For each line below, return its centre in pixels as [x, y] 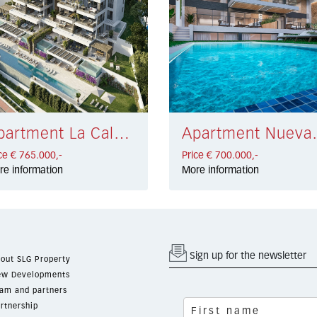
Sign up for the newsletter [247, 256]
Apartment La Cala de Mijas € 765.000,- [122, 134]
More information [220, 170]
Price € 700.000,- [220, 155]
